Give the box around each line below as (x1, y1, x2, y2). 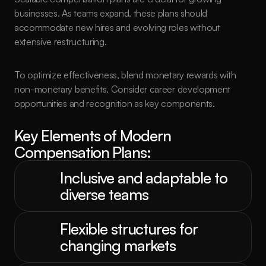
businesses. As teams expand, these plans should (14, 7, 207, 19)
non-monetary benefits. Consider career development (14, 83, 230, 95)
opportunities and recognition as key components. (14, 97, 215, 109)
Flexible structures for (60, 219, 198, 238)
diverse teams (60, 185, 148, 204)
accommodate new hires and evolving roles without (14, 21, 220, 33)
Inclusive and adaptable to (60, 168, 227, 187)
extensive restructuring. (14, 36, 107, 47)
